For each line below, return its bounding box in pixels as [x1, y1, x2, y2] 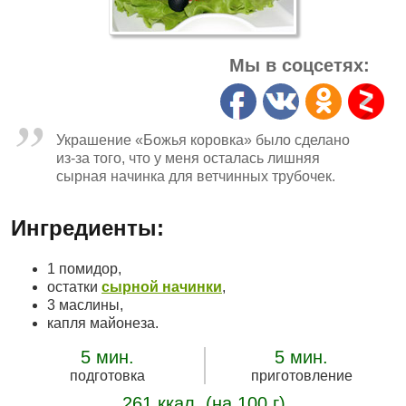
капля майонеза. [47, 315, 159, 331]
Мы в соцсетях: [229, 55, 370, 75]
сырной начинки [101, 279, 222, 295]
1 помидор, [47, 261, 121, 276]
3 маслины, [47, 297, 123, 313]
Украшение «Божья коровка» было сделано [56, 132, 350, 148]
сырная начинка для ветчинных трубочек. [56, 169, 335, 184]
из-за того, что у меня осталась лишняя [56, 150, 320, 166]
